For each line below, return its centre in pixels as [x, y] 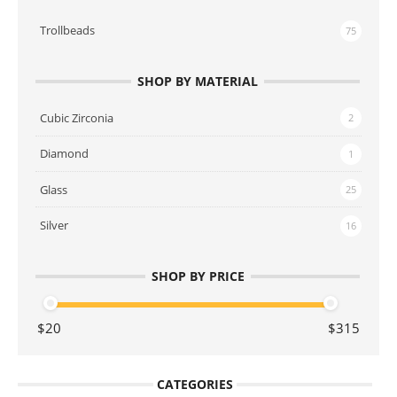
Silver [54, 226]
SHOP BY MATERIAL [198, 82]
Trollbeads [67, 31]
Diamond [64, 154]
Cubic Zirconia [77, 117]
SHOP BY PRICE [198, 276]
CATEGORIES [195, 384]
